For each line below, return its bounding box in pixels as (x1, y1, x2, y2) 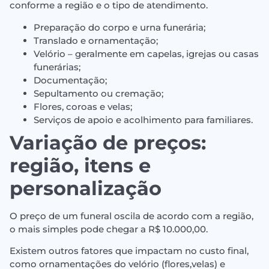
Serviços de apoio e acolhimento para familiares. (34, 113, 253, 125)
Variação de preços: (10, 130, 206, 154)
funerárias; (34, 61, 80, 73)
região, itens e (10, 153, 151, 177)
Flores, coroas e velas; (34, 100, 132, 112)
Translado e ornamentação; (34, 34, 158, 46)
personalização (10, 176, 162, 200)
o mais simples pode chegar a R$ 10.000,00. (10, 223, 208, 235)
